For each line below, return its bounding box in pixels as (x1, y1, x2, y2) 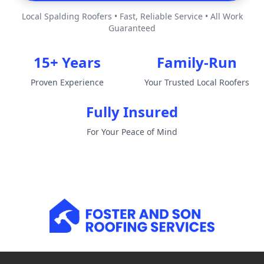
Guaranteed (108, 22, 156, 34)
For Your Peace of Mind (87, 126, 177, 138)
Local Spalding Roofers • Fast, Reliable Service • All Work (21, 11, 243, 22)
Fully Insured (86, 102, 178, 122)
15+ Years (34, 52, 101, 72)
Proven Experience (31, 77, 104, 88)
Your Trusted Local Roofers (144, 77, 249, 88)
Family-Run (157, 52, 237, 72)
